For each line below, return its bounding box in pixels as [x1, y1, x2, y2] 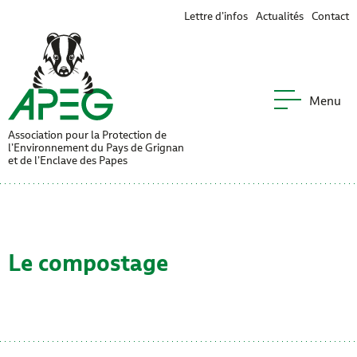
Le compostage [8, 246, 168, 278]
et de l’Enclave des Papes [8, 153, 127, 167]
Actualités [256, 9, 304, 23]
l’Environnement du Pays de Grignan [8, 140, 184, 155]
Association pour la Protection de [8, 127, 167, 142]
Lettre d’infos [184, 9, 248, 23]
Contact [312, 9, 349, 23]
